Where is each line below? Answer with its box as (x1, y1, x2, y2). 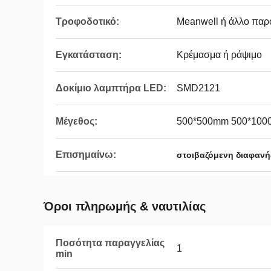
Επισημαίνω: (56, 149, 116, 160)
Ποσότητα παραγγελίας (56, 238, 165, 248)
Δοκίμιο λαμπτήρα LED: (56, 83, 166, 93)
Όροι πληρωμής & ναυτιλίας (44, 200, 206, 213)
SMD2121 (177, 83, 220, 93)
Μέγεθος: (56, 116, 97, 126)
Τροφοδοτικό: (56, 16, 119, 27)
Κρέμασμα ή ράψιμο (177, 50, 262, 60)
